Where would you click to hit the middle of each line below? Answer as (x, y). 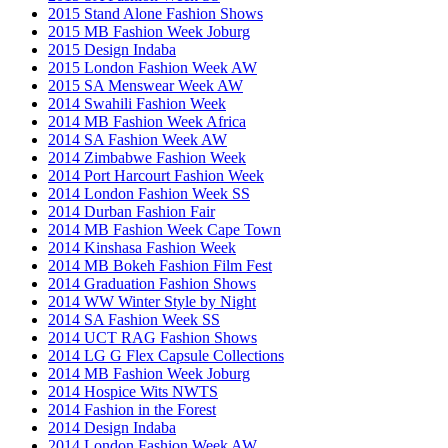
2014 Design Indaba (112, 427)
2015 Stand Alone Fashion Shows (155, 13)
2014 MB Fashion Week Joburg (149, 373)
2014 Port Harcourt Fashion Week (156, 175)
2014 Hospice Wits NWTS (133, 391)
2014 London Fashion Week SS (149, 193)
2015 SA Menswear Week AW (145, 85)
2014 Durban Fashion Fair (131, 211)
